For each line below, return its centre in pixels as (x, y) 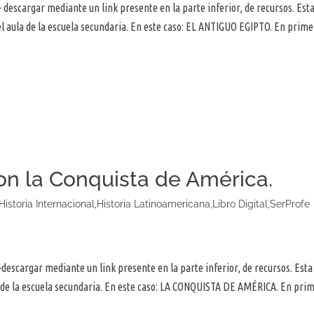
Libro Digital (240, 204)
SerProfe (290, 204)
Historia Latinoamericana (153, 204)
